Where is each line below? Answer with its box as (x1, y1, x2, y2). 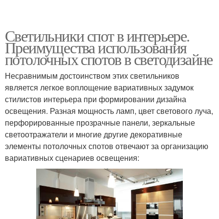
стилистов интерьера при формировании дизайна (5, 93, 186, 105)
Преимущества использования (5, 37, 187, 58)
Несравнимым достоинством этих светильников (5, 70, 179, 82)
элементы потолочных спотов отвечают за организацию (5, 140, 208, 152)
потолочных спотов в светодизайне (5, 48, 213, 70)
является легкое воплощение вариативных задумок (5, 82, 194, 93)
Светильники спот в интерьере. (5, 25, 190, 46)
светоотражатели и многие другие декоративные (5, 129, 182, 140)
